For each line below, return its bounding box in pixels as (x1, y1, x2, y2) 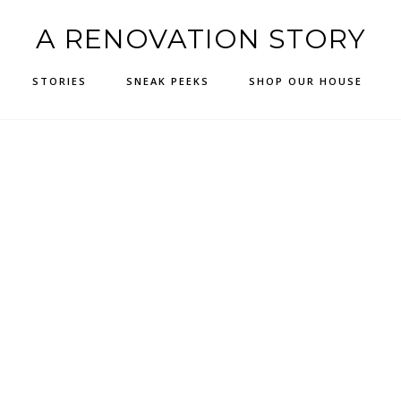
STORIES (31, 74, 87, 88)
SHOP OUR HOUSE (248, 74, 363, 88)
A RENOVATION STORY (35, 22, 366, 55)
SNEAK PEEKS (125, 74, 209, 88)
